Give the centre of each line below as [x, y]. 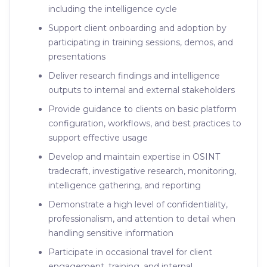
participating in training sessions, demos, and [141, 42]
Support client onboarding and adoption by [137, 28]
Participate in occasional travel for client [130, 252]
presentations [77, 57]
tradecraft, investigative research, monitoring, [142, 171]
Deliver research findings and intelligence [134, 76]
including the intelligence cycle [113, 9]
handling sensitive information [111, 233]
